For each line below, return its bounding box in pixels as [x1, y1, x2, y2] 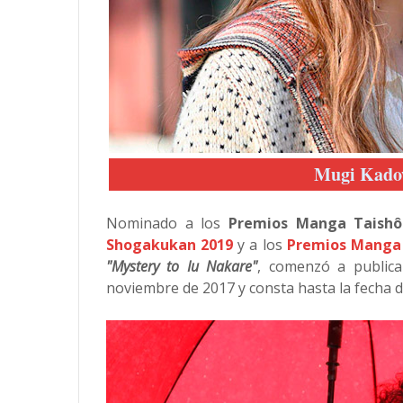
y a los [233, 235, 287, 255]
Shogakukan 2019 [106, 235, 234, 255]
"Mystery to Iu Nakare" [106, 256, 258, 276]
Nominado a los [106, 213, 228, 233]
